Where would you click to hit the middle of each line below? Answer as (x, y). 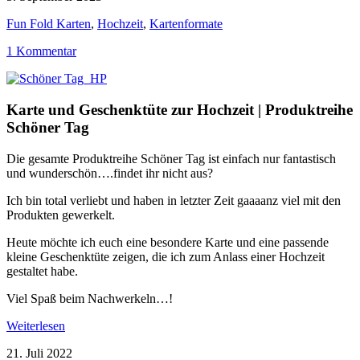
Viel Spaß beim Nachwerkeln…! (90, 298)
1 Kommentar (41, 51)
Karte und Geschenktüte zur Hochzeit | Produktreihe (180, 110)
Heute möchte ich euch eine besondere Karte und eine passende (168, 242)
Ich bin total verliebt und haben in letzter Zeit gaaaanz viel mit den (174, 200)
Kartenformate (186, 24)
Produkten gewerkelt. (61, 215)
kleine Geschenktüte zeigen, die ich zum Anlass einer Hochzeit (166, 256)
